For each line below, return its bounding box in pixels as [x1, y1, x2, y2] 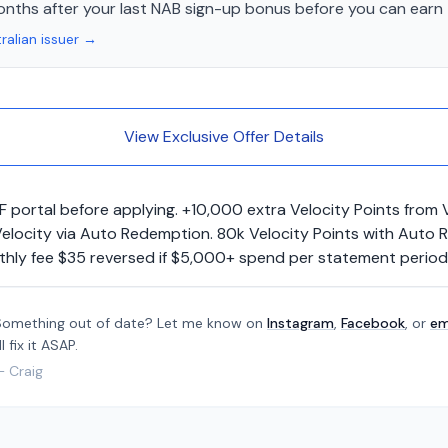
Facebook [341, 313, 405, 332]
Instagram [267, 313, 334, 332]
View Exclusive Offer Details [124, 125, 324, 147]
